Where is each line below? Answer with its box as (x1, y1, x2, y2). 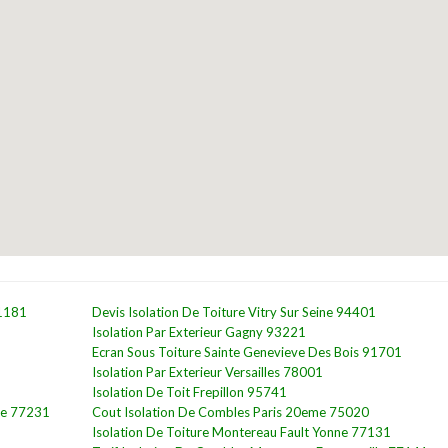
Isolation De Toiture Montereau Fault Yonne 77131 (91, 424, 391, 440)
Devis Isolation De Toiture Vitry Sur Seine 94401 (91, 304, 376, 320)
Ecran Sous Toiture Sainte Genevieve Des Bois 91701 (91, 344, 402, 360)
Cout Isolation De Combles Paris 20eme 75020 (91, 404, 369, 420)
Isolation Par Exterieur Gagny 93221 (91, 324, 306, 340)
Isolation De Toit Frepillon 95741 (91, 384, 287, 400)
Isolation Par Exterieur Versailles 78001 (91, 364, 323, 380)
